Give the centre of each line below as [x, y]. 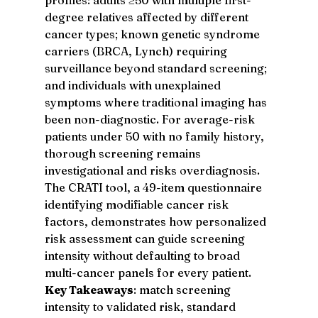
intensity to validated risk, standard [141, 306]
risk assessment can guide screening [146, 238]
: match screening [183, 289]
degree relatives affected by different [148, 17]
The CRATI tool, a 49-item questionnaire [154, 187]
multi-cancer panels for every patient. [148, 272]
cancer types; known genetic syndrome [153, 34]
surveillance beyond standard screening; [157, 68]
